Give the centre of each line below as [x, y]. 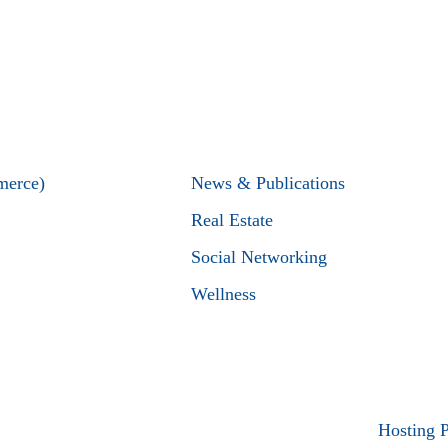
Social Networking [259, 257]
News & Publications [268, 183]
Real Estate [232, 220]
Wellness [224, 294]
